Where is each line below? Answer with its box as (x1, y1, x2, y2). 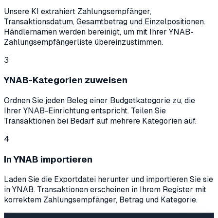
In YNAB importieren (4, 153, 92, 165)
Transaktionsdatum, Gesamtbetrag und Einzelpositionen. (4, 16, 205, 27)
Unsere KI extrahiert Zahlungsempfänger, (4, 6, 151, 17)
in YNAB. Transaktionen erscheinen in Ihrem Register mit (4, 184, 206, 195)
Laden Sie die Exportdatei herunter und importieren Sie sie (4, 174, 213, 185)
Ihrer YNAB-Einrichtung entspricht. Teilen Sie (4, 105, 166, 116)
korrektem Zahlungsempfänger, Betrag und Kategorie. (4, 195, 198, 205)
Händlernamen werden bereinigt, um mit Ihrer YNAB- (4, 26, 194, 37)
